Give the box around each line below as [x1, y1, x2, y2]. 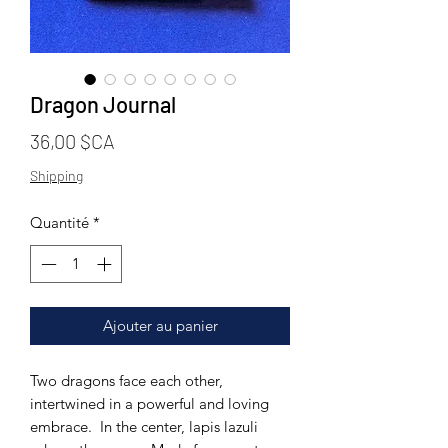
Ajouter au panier [102, 316, 218, 336]
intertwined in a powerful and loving [30, 394, 269, 414]
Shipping [30, 166, 83, 184]
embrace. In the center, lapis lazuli [30, 417, 258, 437]
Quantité [30, 212, 89, 232]
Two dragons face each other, [30, 371, 223, 391]
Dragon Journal [30, 90, 176, 117]
